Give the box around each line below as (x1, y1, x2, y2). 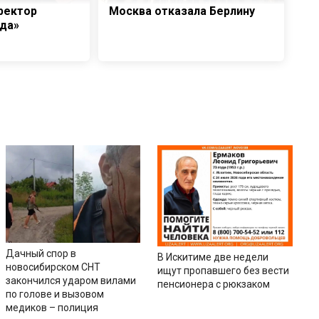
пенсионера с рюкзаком (157, 278, 271, 291)
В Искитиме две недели (157, 251, 269, 263)
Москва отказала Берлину (108, 4, 255, 18)
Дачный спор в (5, 248, 76, 260)
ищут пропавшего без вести (157, 265, 290, 277)
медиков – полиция (5, 302, 98, 314)
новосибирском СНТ (5, 261, 100, 273)
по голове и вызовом (5, 288, 104, 300)
